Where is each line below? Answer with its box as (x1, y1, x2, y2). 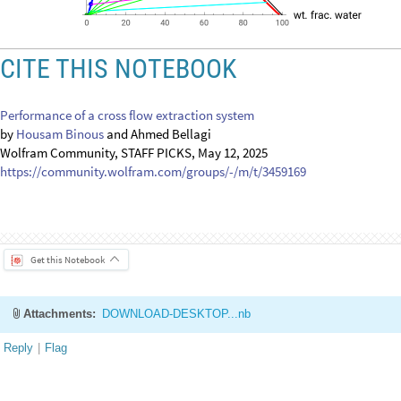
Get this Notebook (30, 386, 105, 399)
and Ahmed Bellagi (104, 269, 211, 286)
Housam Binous (16, 269, 104, 286)
